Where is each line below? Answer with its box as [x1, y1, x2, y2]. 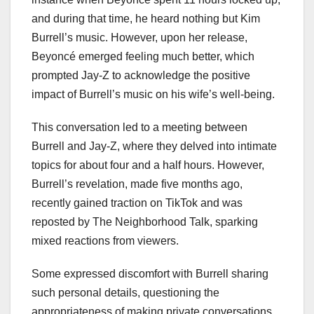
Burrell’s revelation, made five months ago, [32, 177, 243, 190]
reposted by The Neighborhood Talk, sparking [32, 215, 258, 228]
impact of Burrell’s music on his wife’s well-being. [32, 88, 275, 100]
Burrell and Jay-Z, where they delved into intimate [32, 139, 277, 152]
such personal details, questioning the [32, 286, 219, 299]
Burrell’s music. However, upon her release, [32, 31, 247, 43]
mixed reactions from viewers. [32, 234, 179, 247]
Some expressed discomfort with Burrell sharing [32, 267, 268, 280]
